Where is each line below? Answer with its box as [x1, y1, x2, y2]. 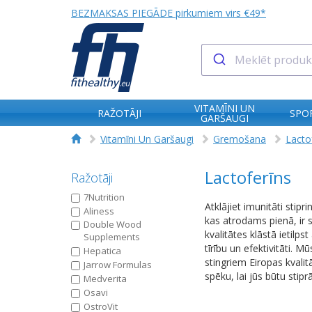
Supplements [84, 231, 140, 243]
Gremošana [213, 132, 266, 146]
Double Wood [84, 218, 141, 231]
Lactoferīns [204, 166, 291, 189]
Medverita [84, 272, 127, 285]
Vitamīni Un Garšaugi [100, 132, 194, 146]
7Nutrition [84, 191, 125, 203]
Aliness [84, 205, 114, 217]
